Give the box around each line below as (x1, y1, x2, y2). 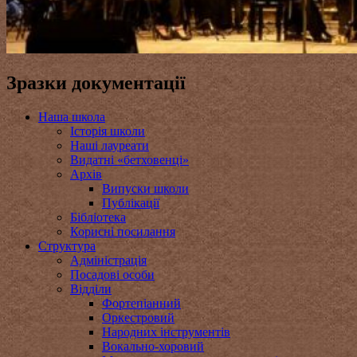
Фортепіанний (102, 296, 181, 310)
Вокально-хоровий (102, 339, 204, 353)
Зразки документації (6, 72, 186, 93)
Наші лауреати (70, 138, 149, 152)
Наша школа (38, 109, 105, 124)
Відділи (70, 281, 112, 296)
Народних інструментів (102, 324, 230, 339)
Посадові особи (70, 267, 155, 281)
